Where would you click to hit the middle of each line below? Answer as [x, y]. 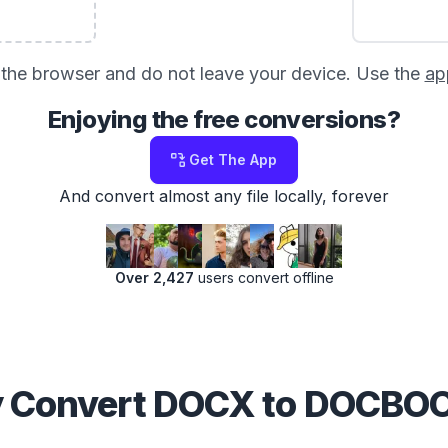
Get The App [233, 159]
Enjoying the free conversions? [224, 119]
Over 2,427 [154, 277]
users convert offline [263, 277]
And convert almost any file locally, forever [224, 196]
